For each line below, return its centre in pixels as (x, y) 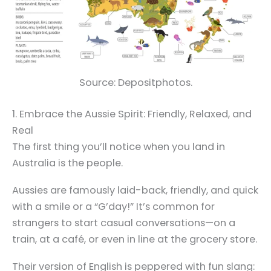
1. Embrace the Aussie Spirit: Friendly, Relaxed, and (132, 114)
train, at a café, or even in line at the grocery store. (135, 240)
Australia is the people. (67, 163)
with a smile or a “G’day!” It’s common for (113, 207)
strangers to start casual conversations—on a (124, 223)
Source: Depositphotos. (135, 83)
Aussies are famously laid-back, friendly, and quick (135, 191)
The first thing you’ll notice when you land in (119, 146)
